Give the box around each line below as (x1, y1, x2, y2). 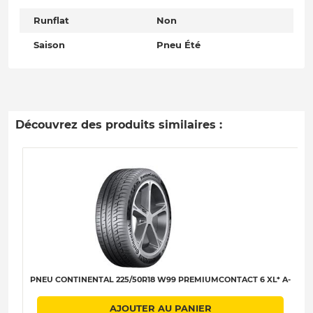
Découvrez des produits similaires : (15, 118, 222, 132)
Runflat (34, 15, 69, 27)
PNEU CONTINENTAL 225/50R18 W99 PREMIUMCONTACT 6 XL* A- (30, 275, 291, 285)
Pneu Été (156, 39, 201, 51)
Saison (34, 39, 65, 51)
